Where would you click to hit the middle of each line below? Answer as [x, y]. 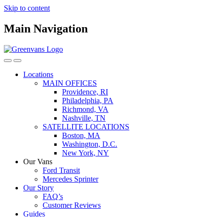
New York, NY [85, 153]
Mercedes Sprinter [70, 179]
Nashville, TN [84, 118]
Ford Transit [61, 170]
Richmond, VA [85, 109]
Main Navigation [46, 28]
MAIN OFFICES [70, 83]
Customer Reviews [72, 205]
